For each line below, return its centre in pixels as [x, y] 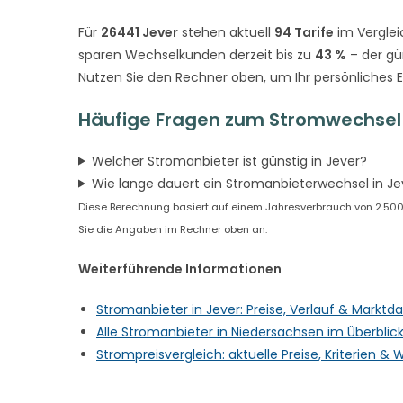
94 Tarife [304, 32]
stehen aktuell [226, 32]
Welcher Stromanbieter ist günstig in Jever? [229, 161]
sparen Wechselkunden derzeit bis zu [197, 54]
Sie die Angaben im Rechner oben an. [173, 229]
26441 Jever [139, 32]
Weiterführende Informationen [180, 269]
